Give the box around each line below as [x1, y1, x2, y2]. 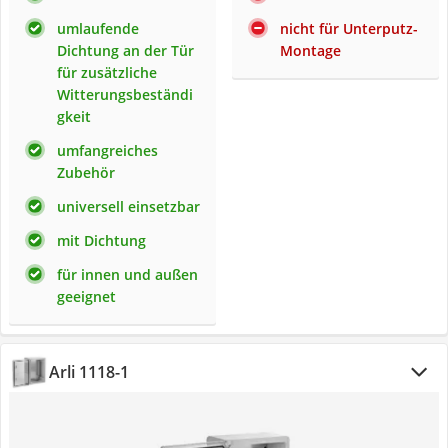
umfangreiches [57, 141, 158, 160]
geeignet [57, 287, 116, 306]
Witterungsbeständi [57, 85, 193, 104]
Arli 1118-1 [49, 361, 129, 383]
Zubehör [57, 163, 115, 182]
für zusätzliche [57, 63, 157, 82]
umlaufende [57, 19, 139, 38]
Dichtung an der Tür [57, 41, 194, 60]
